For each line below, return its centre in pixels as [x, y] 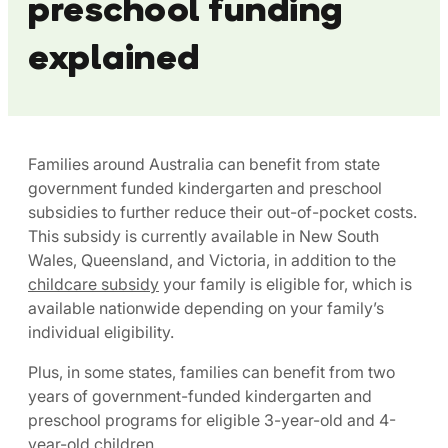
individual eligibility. [101, 332]
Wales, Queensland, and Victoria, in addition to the [212, 260]
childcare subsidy [93, 284]
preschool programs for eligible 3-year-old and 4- [212, 420]
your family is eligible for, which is [285, 284]
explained [114, 56]
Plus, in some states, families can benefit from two [211, 372]
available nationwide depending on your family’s [206, 308]
